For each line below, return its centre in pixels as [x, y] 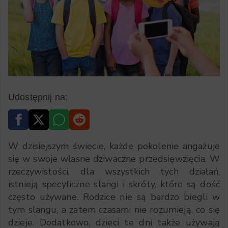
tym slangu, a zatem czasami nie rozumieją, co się [114, 209]
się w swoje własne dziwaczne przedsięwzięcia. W [114, 159]
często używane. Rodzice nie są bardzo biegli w [114, 197]
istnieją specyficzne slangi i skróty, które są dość [114, 184]
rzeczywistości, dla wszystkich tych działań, [114, 171]
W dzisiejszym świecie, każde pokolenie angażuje [114, 146]
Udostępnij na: [38, 97]
